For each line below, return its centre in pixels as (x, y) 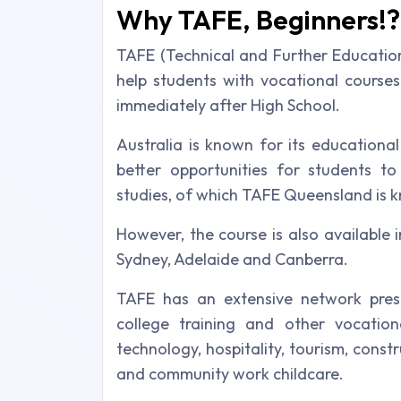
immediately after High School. (228, 106)
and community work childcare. (230, 374)
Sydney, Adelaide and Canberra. (232, 260)
